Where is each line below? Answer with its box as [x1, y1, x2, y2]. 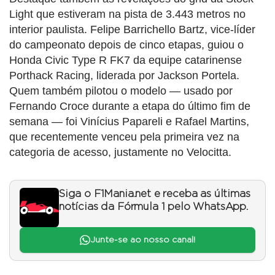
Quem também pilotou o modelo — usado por [9, 84, 233, 97]
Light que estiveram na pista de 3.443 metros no [9, 7, 246, 20]
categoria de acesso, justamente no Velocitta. [9, 145, 231, 158]
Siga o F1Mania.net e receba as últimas [59, 188, 250, 199]
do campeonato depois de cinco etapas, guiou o [9, 38, 244, 51]
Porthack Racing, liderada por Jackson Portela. [9, 69, 239, 82]
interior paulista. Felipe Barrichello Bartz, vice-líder [9, 23, 255, 36]
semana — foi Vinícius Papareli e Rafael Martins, [9, 115, 249, 128]
